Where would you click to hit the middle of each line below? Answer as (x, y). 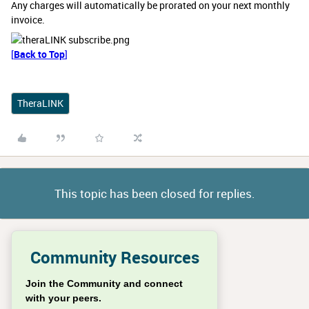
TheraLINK (40, 103)
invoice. (28, 20)
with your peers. (63, 298)
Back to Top (39, 54)
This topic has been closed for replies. (154, 193)
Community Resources (114, 257)
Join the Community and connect (104, 283)
